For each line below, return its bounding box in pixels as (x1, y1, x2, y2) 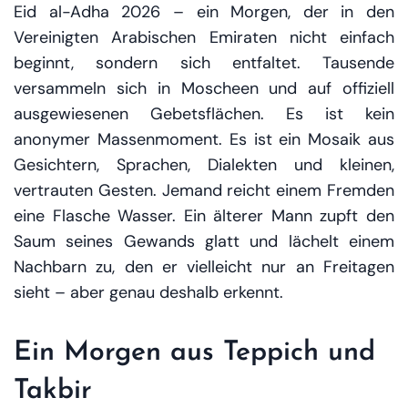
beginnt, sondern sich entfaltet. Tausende (14, 52, 394, 74)
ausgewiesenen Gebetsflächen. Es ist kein (14, 103, 394, 125)
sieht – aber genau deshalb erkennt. (14, 281, 283, 303)
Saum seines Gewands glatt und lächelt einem (14, 230, 394, 252)
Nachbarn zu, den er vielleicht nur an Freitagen (14, 256, 394, 278)
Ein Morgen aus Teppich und (14, 339, 375, 367)
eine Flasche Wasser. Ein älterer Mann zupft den (14, 205, 394, 227)
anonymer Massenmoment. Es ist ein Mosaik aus (14, 128, 394, 150)
